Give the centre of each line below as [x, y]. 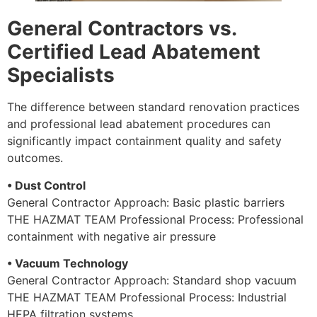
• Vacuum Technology [68, 264]
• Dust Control [46, 185]
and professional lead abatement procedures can [139, 124]
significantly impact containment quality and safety [144, 141]
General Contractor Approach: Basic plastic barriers [146, 202]
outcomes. [35, 158]
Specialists [61, 75]
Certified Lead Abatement [134, 52]
